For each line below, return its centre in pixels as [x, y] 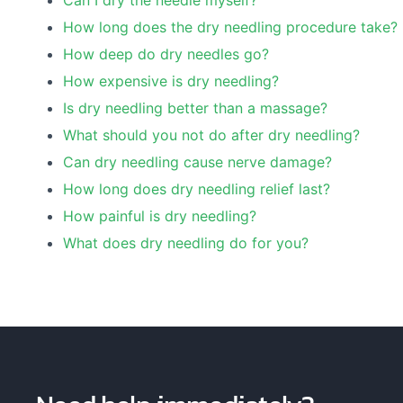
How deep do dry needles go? [166, 54]
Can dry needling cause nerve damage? [197, 162]
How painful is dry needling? [160, 216]
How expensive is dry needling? [171, 81]
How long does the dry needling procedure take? [230, 27]
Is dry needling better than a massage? [195, 108]
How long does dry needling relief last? [197, 189]
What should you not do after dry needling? [211, 135]
